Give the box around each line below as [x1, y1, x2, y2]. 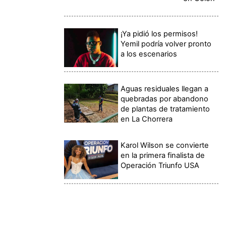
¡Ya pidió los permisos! [121, 29, 198, 38]
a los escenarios [121, 49, 178, 59]
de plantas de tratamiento [121, 104, 210, 114]
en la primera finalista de [121, 151, 205, 160]
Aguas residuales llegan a [121, 84, 209, 93]
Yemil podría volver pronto [121, 39, 212, 48]
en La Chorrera [121, 114, 173, 124]
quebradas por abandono [121, 94, 209, 103]
